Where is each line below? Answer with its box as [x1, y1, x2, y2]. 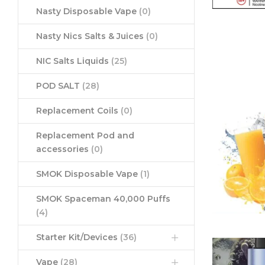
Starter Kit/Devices [36, 232, 120, 243]
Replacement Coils [36, 105, 121, 117]
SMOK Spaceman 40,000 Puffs [36, 193, 170, 205]
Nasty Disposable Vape [36, 6, 139, 17]
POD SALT [36, 80, 82, 92]
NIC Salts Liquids [36, 56, 111, 67]
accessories [36, 144, 91, 155]
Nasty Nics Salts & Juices [36, 31, 146, 42]
